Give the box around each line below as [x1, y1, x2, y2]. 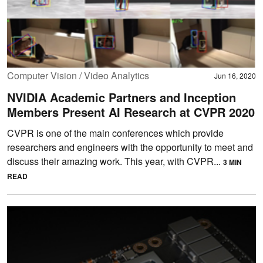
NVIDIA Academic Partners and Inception [7, 88, 236, 106]
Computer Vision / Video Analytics [7, 68, 149, 82]
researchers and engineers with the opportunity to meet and [7, 140, 253, 154]
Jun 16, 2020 [214, 70, 256, 80]
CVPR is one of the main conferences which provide [7, 126, 224, 140]
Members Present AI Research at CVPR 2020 [7, 103, 255, 120]
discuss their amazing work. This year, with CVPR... [7, 154, 223, 168]
